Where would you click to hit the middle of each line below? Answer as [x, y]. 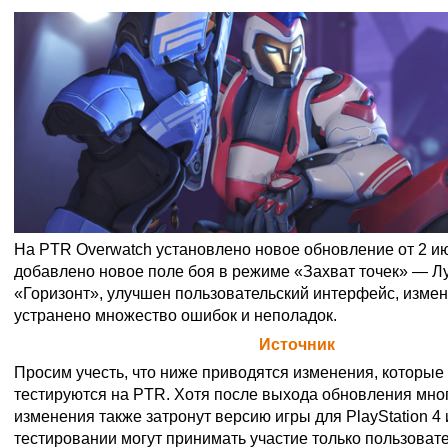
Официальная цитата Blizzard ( [136, 344]
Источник [297, 344]
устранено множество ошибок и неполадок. [175, 316]
